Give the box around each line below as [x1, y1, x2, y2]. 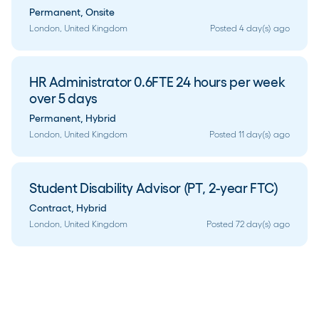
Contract [29, 202, 71, 214]
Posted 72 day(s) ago [206, 219, 290, 229]
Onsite [85, 6, 115, 18]
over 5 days [29, 90, 98, 106]
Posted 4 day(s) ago [210, 23, 290, 33]
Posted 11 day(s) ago [209, 130, 290, 139]
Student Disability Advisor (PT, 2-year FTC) [29, 180, 278, 196]
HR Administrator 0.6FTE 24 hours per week [29, 74, 286, 90]
